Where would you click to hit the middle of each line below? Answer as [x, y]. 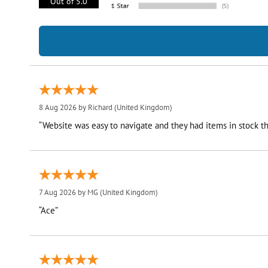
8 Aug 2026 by [63, 108]
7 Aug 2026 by [63, 193]
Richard [100, 108]
